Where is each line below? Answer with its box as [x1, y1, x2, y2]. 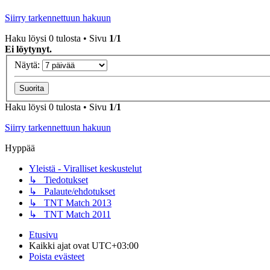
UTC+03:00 [92, 240, 139, 251]
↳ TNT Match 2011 [29, 209, 111, 219]
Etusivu [29, 229, 58, 240]
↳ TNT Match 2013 [29, 197, 111, 208]
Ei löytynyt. [5, 44, 52, 55]
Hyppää [5, 142, 35, 153]
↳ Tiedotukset [29, 174, 88, 185]
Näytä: [14, 59, 42, 70]
